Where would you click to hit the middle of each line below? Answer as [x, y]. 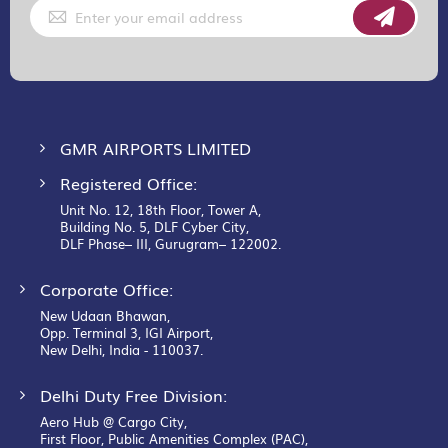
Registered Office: [128, 183]
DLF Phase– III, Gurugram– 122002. [170, 243]
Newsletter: [63, 72]
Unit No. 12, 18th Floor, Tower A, [162, 209]
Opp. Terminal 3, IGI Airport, [126, 332]
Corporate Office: [106, 289]
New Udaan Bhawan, [105, 315]
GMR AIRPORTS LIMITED [155, 148]
